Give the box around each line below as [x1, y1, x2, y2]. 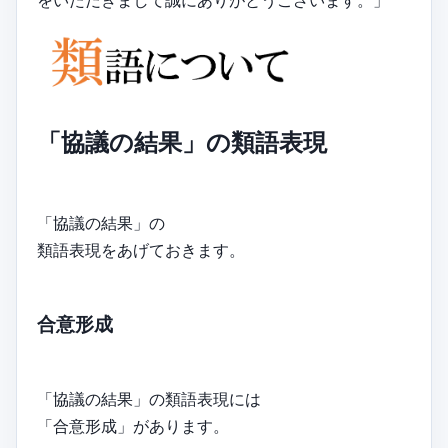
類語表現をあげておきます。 [37, 239, 245, 260]
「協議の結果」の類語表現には [37, 389, 261, 410]
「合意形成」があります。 [37, 416, 229, 437]
